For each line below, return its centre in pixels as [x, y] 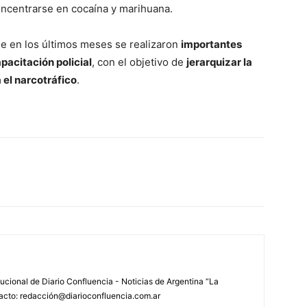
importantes [211, 45]
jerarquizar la [219, 62]
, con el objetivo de [139, 62]
